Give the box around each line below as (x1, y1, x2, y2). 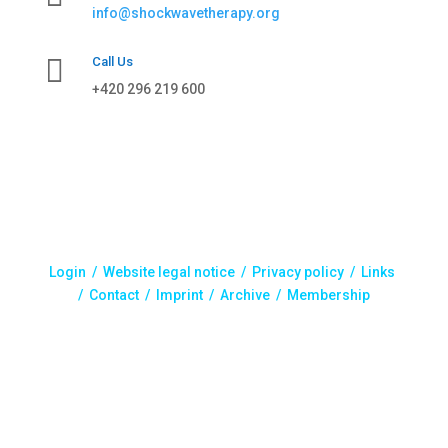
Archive (219, 286, 270, 303)
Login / (49, 263, 104, 280)
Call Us (91, 53, 133, 69)
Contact (88, 286, 139, 303)
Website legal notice (103, 263, 236, 280)
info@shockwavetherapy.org (91, 4, 280, 21)
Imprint (155, 286, 203, 303)
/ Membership (269, 286, 370, 303)
